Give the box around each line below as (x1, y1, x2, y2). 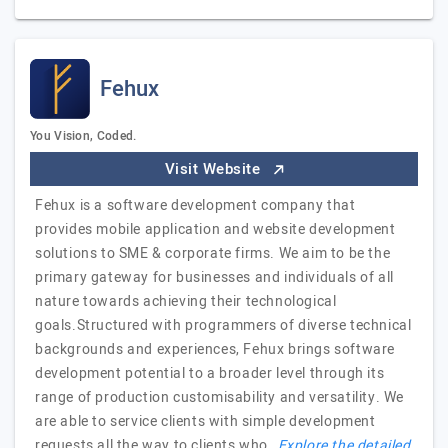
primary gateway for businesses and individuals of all (35, 267, 394, 288)
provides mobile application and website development (35, 219, 396, 240)
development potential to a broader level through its (35, 363, 385, 384)
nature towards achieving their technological (35, 291, 337, 312)
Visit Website (164, 158, 265, 180)
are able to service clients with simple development (35, 411, 376, 432)
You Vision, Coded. (30, 127, 137, 145)
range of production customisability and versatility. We (35, 387, 405, 408)
